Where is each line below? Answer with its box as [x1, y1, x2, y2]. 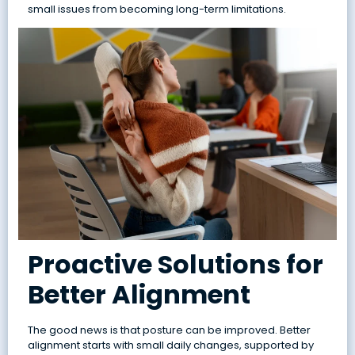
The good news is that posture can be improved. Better [27, 323, 311, 338]
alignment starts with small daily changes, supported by [27, 338, 314, 353]
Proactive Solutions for [27, 246, 323, 283]
